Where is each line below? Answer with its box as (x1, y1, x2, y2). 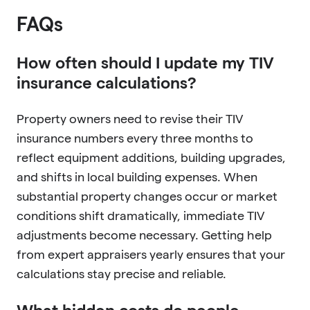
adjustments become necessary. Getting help (17, 228, 272, 241)
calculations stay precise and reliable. (17, 266, 226, 280)
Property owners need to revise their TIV (17, 111, 243, 125)
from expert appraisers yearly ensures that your (17, 247, 285, 261)
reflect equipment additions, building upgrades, (17, 150, 286, 164)
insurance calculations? (17, 73, 197, 92)
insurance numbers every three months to (17, 131, 253, 145)
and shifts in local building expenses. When (17, 170, 257, 183)
